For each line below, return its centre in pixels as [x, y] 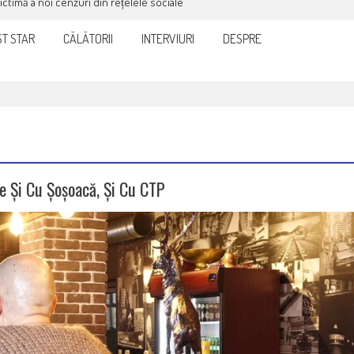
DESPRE [242, 39]
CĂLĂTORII [88, 39]
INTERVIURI [168, 39]
